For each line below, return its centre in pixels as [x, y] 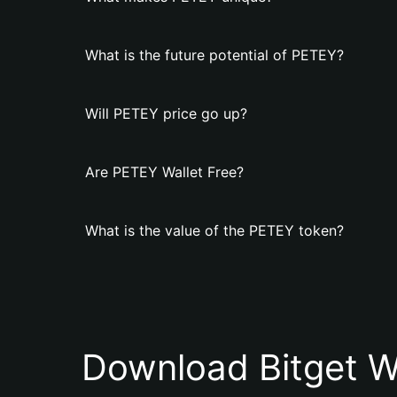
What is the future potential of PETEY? [214, 55]
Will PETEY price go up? [166, 113]
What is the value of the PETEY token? [214, 230]
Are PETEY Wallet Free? [164, 172]
